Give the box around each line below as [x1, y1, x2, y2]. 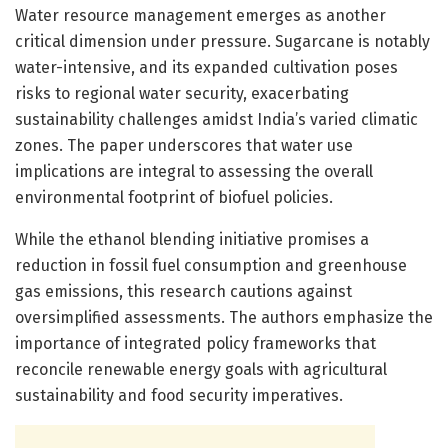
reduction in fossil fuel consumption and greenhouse [15, 255, 407, 275]
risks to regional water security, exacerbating [15, 83, 349, 103]
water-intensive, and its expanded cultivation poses [15, 57, 398, 77]
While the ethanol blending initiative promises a [15, 229, 369, 249]
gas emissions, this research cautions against [15, 281, 352, 301]
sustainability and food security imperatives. [15, 385, 343, 405]
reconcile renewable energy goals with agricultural [15, 359, 387, 379]
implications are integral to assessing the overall [15, 161, 373, 181]
